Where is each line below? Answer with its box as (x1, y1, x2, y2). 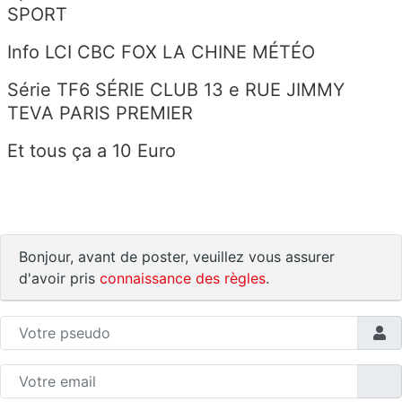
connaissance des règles (100, 268, 266, 287)
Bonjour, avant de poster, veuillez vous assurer (19, 247, 335, 266)
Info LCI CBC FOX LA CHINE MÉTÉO (7, 40, 320, 63)
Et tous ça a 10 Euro (7, 139, 181, 162)
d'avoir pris (19, 268, 100, 287)
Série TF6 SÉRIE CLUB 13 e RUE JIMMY (7, 78, 345, 100)
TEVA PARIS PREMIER (7, 101, 193, 124)
